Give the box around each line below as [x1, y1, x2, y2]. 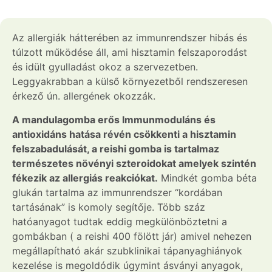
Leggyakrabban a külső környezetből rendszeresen [12, 75, 248, 88]
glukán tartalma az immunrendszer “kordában [12, 186, 222, 199]
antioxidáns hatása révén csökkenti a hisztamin [12, 127, 236, 140]
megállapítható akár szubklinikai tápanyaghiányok [12, 244, 242, 257]
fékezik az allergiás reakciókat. [12, 171, 158, 184]
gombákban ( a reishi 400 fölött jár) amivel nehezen [12, 229, 251, 242]
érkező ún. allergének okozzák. [12, 90, 155, 103]
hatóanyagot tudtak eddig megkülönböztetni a [12, 215, 227, 228]
